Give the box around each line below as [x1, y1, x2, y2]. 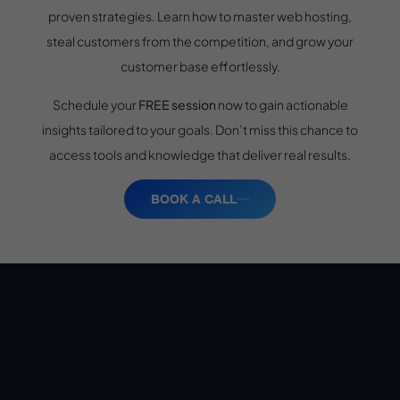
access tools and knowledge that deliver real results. [49, 146, 351, 162]
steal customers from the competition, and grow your [46, 33, 354, 50]
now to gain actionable [215, 96, 348, 112]
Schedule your [52, 96, 138, 112]
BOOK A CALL [151, 191, 237, 207]
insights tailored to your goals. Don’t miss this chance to [42, 121, 358, 137]
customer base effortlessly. [120, 58, 280, 75]
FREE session [137, 96, 216, 112]
